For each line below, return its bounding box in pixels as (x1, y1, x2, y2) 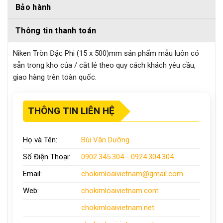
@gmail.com (142, 169, 183, 179)
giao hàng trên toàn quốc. (13, 73, 97, 82)
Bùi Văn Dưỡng (81, 135, 129, 145)
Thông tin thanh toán (15, 26, 97, 36)
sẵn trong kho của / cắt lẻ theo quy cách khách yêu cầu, (13, 61, 196, 70)
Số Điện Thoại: (23, 152, 70, 162)
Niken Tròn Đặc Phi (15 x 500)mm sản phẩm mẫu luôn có (13, 49, 199, 58)
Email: (23, 169, 42, 179)
